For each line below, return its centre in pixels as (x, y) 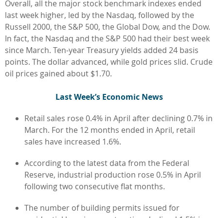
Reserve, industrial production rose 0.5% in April (113, 174)
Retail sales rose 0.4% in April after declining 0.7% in (118, 118)
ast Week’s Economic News (111, 97)
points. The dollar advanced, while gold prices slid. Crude (109, 62)
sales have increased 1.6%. (73, 141)
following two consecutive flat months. (95, 186)
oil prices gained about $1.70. (58, 73)
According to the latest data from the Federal (107, 163)
